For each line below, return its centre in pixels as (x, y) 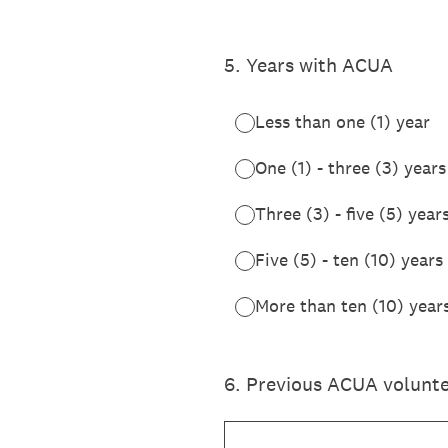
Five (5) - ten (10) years (349, 259)
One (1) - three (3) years (350, 167)
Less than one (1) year (342, 121)
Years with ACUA (319, 65)
